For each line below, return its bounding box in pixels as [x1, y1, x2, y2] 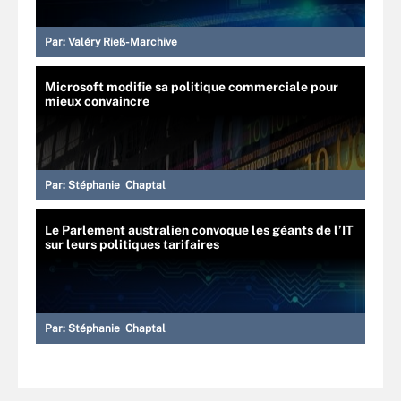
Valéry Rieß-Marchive [68, 35, 177, 48]
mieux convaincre [45, 93, 149, 108]
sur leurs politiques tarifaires [45, 236, 219, 252]
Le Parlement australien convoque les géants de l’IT [45, 222, 354, 237]
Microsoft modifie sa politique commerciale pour [45, 79, 338, 94]
